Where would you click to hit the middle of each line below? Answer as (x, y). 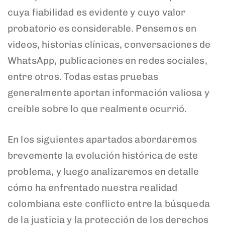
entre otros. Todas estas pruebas (83, 77)
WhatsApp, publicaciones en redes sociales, (107, 61)
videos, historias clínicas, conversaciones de (109, 45)
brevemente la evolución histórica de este (103, 155)
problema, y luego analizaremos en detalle (103, 171)
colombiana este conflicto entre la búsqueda (109, 203)
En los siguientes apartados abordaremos (102, 139)
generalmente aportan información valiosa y (108, 93)
